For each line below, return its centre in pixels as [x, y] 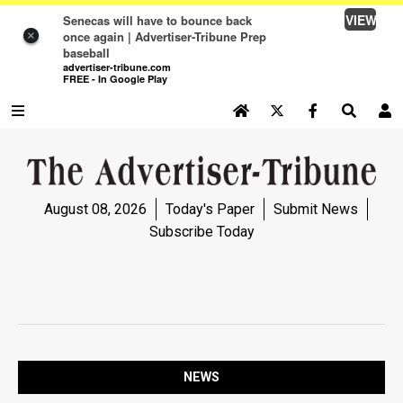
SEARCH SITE [49, 146]
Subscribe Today [201, 231]
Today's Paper [210, 209]
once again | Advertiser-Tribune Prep [164, 36]
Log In [279, 148]
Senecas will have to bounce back [157, 20]
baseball [86, 52]
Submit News [316, 209]
